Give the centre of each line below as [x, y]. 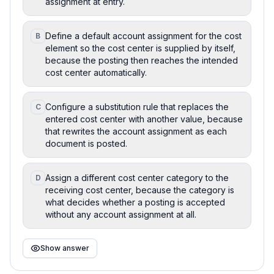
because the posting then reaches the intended [142, 60]
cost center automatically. [96, 72]
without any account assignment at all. [121, 214]
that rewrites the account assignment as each [136, 131]
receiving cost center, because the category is [140, 190]
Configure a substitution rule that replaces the [137, 106]
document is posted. [86, 143]
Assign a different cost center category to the [137, 177]
